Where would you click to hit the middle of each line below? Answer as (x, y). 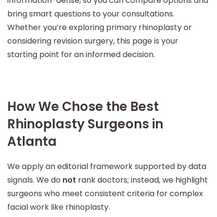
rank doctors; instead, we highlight (142, 180)
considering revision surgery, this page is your (93, 41)
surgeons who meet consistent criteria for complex (105, 193)
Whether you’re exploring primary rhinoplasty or (100, 27)
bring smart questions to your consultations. (91, 14)
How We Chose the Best (83, 107)
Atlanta (32, 141)
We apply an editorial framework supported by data (107, 166)
